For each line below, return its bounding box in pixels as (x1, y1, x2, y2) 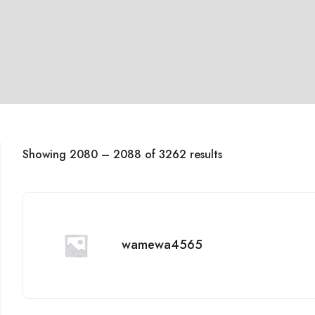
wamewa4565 (122, 235, 203, 254)
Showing (22, 146, 70, 163)
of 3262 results (141, 146, 223, 163)
